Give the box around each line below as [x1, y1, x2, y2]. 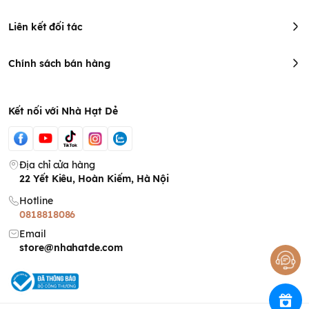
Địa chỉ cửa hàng [19, 158, 96, 171]
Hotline [19, 194, 53, 207]
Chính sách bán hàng [8, 57, 110, 70]
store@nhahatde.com [19, 241, 123, 254]
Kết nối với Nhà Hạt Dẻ [8, 104, 118, 117]
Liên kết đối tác [8, 20, 83, 33]
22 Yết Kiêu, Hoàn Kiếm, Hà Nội [19, 172, 170, 185]
